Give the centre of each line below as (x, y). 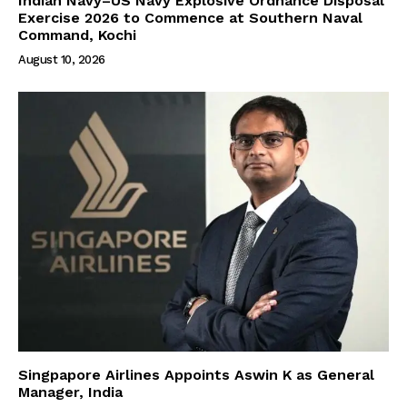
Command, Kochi (77, 35)
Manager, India (70, 392)
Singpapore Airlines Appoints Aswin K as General (196, 374)
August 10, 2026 (62, 60)
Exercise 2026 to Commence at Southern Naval (190, 18)
